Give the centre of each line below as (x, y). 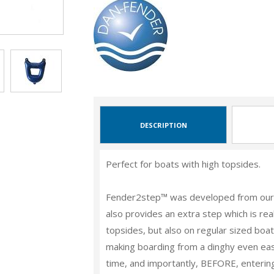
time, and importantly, (154, 263)
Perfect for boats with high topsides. (183, 164)
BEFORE (219, 263)
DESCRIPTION (163, 125)
